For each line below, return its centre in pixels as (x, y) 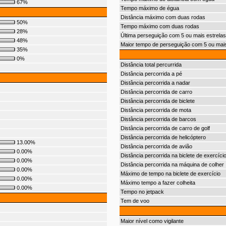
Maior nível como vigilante (152, 221)
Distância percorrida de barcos (158, 119)
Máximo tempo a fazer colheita (158, 183)
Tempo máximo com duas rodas (160, 26)
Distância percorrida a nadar (155, 83)
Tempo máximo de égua (150, 8)
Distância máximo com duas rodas (163, 17)
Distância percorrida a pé (151, 74)
